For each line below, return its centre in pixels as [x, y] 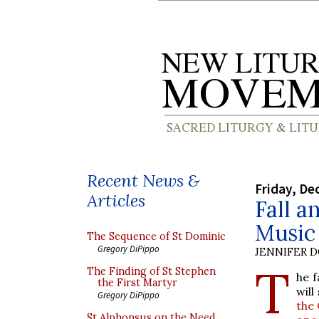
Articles [116, 200]
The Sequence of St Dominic [156, 236]
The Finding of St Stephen [151, 271]
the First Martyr [137, 283]
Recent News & [143, 181]
